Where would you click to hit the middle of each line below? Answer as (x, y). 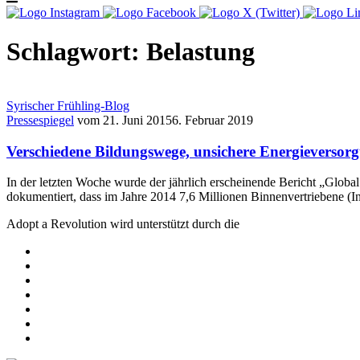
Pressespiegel (40, 120)
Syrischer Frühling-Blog (68, 105)
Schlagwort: (76, 52)
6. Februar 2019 (213, 120)
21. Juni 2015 (137, 120)
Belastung (200, 52)
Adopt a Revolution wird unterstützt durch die (123, 224)
